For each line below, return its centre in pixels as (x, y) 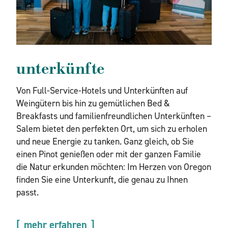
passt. (27, 192)
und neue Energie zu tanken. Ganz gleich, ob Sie (105, 141)
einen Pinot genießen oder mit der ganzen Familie (109, 154)
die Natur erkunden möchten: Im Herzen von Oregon (114, 167)
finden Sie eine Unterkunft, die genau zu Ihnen (102, 179)
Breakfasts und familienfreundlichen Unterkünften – (114, 116)
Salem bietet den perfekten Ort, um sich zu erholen (112, 129)
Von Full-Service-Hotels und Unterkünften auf (102, 90)
